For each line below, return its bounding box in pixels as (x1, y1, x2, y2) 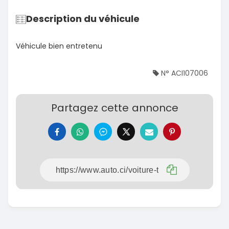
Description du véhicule (26, 12, 140, 26)
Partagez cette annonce (51, 101, 178, 116)
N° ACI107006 (159, 68, 208, 79)
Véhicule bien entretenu (16, 41, 102, 52)
